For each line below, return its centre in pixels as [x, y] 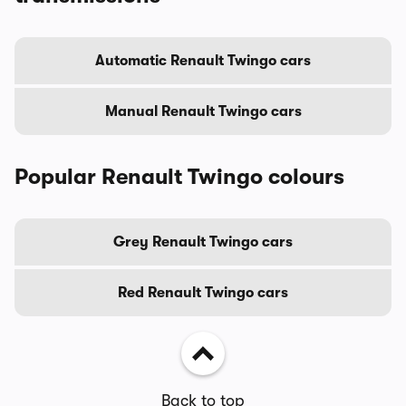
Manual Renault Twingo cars [203, 111]
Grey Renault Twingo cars [203, 242]
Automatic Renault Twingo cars [203, 60]
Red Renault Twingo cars [203, 292]
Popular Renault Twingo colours [179, 176]
